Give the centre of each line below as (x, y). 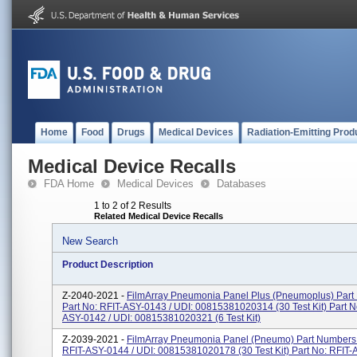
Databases (241, 184)
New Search (90, 241)
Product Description (108, 265)
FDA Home (69, 184)
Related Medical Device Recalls (159, 216)
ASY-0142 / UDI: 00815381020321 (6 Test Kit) (161, 318)
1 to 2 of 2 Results (133, 206)
